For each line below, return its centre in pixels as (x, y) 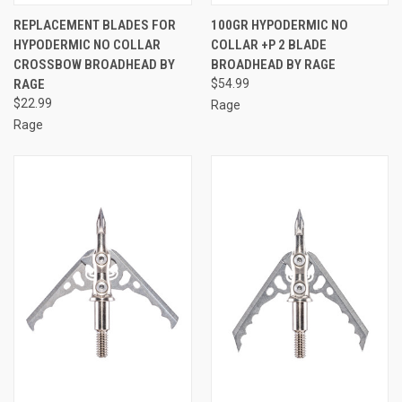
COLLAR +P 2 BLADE (268, 44)
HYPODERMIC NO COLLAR (87, 44)
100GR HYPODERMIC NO (279, 25)
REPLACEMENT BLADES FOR (95, 25)
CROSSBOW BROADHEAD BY (94, 64)
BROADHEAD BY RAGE (273, 64)
